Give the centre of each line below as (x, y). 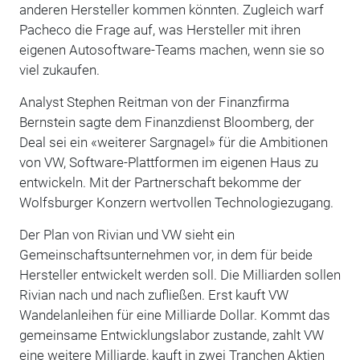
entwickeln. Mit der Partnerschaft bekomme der (160, 182)
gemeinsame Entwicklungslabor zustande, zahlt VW (171, 335)
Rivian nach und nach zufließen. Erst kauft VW (153, 295)
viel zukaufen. (61, 70)
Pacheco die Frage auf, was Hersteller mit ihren (160, 29)
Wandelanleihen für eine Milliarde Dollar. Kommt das (174, 315)
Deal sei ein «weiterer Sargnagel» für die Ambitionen (173, 142)
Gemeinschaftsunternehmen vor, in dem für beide (166, 254)
